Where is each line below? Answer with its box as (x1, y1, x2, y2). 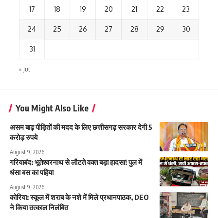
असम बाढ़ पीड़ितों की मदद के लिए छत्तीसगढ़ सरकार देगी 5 (10, 122, 152, 131)
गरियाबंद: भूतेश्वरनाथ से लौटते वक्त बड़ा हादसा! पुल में (10, 157, 142, 166)
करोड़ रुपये (10, 132, 37, 142)
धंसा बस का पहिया (10, 167, 54, 177)
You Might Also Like (16, 102, 89, 113)
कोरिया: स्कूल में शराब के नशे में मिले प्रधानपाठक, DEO (10, 192, 149, 201)
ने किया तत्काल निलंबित (10, 202, 68, 212)
